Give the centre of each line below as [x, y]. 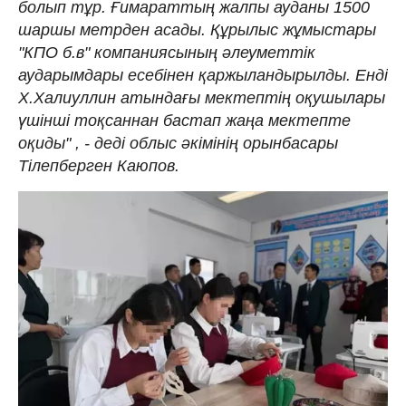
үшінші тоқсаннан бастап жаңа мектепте [184, 121]
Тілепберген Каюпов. [99, 166]
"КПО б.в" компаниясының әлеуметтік [167, 53]
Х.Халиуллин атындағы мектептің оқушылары [202, 98]
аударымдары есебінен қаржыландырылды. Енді [203, 76]
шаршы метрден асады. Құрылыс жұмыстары [197, 30]
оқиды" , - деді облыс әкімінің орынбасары [178, 144]
